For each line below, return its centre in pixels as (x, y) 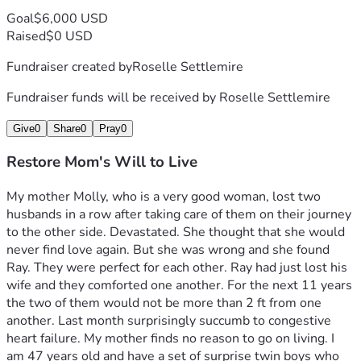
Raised (26, 36)
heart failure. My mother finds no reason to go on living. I (170, 339)
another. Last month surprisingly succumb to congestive (169, 321)
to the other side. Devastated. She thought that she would (176, 232)
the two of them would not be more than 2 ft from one (164, 303)
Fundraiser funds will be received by (113, 97)
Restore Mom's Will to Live (102, 162)
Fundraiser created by (69, 66)
